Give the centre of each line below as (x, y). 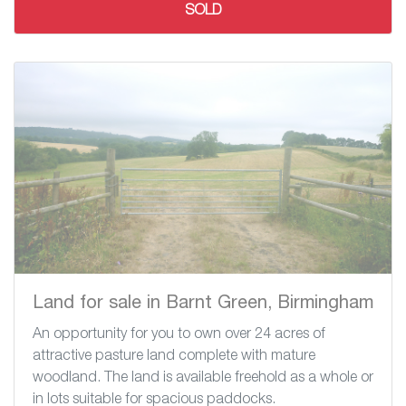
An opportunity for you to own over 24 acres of (179, 336)
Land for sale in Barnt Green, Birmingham (203, 305)
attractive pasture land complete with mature (174, 358)
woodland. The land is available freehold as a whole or (203, 379)
